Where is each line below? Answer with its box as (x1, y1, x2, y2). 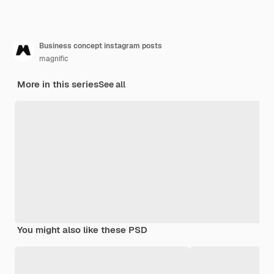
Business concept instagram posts (39, 40, 162, 51)
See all (98, 78, 125, 90)
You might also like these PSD (17, 223, 147, 235)
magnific (39, 53, 68, 64)
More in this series (17, 78, 98, 90)
